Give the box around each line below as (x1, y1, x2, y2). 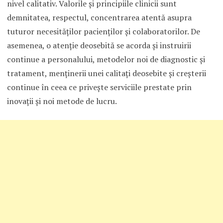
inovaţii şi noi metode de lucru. (6, 95, 117, 107)
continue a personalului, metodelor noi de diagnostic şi (6, 53, 205, 65)
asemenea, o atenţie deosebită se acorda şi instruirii (6, 39, 191, 51)
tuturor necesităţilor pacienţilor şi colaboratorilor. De (6, 25, 200, 37)
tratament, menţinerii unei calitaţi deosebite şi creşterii (6, 67, 206, 79)
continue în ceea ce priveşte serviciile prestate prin (6, 81, 192, 93)
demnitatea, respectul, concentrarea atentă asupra (6, 11, 192, 23)
